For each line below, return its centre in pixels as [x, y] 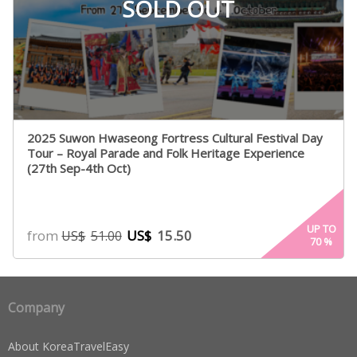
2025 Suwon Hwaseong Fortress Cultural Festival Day [175, 138]
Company [36, 308]
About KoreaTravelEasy [69, 347]
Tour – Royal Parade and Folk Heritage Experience [166, 153]
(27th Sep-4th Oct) [79, 169]
